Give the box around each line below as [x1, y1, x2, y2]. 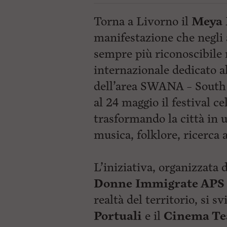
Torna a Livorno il [94, 14, 192, 29]
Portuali [94, 208, 142, 224]
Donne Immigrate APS [94, 176, 224, 192]
